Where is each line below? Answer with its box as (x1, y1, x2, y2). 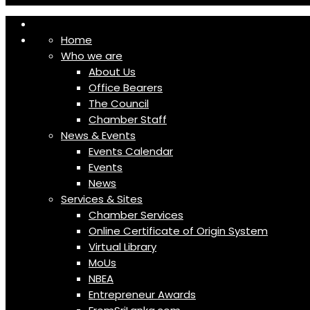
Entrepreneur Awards (89, 287, 196, 302)
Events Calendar (89, 144, 173, 158)
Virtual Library (89, 239, 156, 254)
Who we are (61, 48, 122, 63)
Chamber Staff (89, 112, 167, 127)
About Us (89, 64, 136, 79)
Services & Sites (61, 192, 143, 206)
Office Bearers (89, 80, 163, 95)
